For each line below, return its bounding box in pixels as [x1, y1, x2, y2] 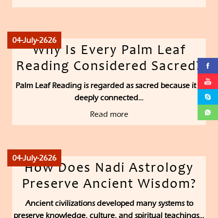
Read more [90, 109, 128, 119]
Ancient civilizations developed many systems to [25, 199, 193, 208]
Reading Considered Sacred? [16, 60, 202, 74]
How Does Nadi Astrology [24, 162, 194, 176]
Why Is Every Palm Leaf [32, 44, 186, 58]
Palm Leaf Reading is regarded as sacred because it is [15, 81, 203, 91]
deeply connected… [74, 93, 144, 103]
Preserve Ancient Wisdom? [21, 178, 197, 192]
